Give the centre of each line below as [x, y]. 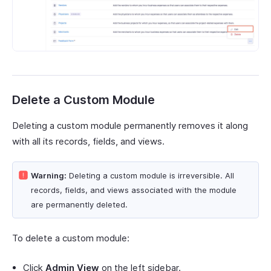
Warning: [49, 176]
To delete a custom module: [71, 238]
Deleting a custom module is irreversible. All [150, 176]
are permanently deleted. [79, 205]
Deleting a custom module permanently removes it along [130, 126]
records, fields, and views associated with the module [134, 190]
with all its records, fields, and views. [88, 142]
